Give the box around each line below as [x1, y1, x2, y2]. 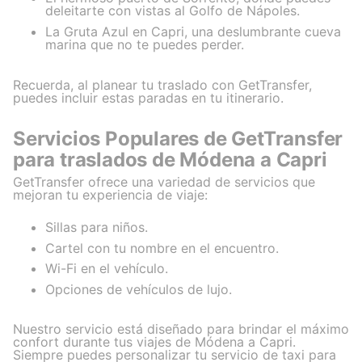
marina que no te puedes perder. [45, 36, 244, 53]
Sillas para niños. [45, 219, 148, 236]
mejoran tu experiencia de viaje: [13, 187, 208, 204]
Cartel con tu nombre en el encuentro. [45, 239, 279, 256]
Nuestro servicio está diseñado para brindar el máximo [13, 321, 349, 338]
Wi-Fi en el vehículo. [45, 260, 168, 277]
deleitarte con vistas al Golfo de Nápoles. [45, 2, 300, 19]
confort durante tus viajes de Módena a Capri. [13, 334, 296, 351]
